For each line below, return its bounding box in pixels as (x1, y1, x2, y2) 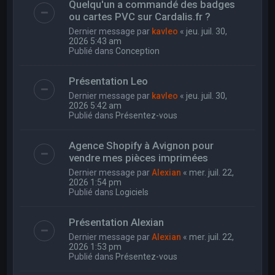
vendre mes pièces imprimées (69, 151, 209, 164)
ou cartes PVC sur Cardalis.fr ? (69, 10, 211, 23)
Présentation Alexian (69, 215, 165, 228)
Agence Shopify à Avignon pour (69, 139, 214, 152)
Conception (115, 45, 160, 56)
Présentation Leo (69, 74, 149, 87)
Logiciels (115, 187, 149, 197)
